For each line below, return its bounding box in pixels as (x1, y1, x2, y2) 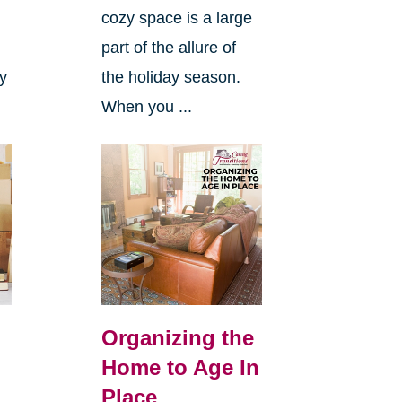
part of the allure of (100, 39, 236, 57)
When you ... (100, 98, 192, 117)
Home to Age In (100, 355, 259, 380)
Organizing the (100, 326, 254, 351)
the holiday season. (100, 68, 240, 87)
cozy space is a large (100, 9, 252, 28)
